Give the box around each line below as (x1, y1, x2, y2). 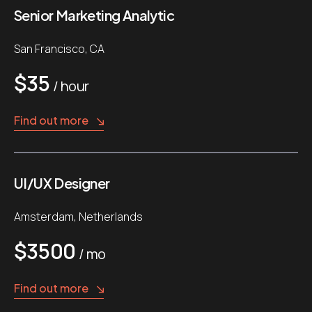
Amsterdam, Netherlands (14, 209, 143, 224)
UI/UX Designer (14, 174, 110, 192)
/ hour (52, 77, 89, 95)
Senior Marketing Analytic (14, 6, 174, 24)
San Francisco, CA (14, 41, 104, 56)
